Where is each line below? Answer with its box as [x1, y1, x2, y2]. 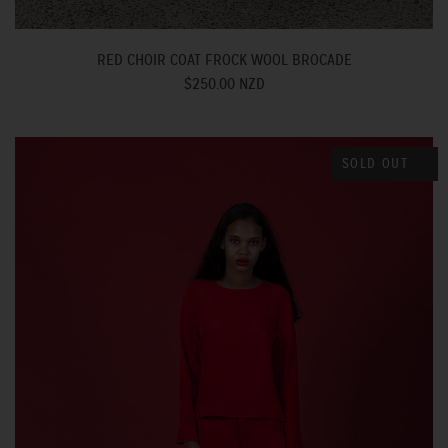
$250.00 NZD [183, 74, 265, 95]
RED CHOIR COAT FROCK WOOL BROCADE [96, 50, 352, 71]
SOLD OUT [341, 155, 408, 173]
